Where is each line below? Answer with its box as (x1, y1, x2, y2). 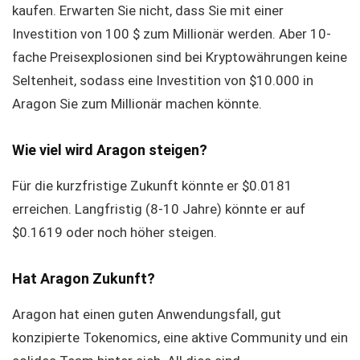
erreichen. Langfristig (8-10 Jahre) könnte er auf (12, 201, 305, 217)
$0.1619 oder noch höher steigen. (12, 224, 217, 240)
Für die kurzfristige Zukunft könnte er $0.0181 (12, 178, 292, 194)
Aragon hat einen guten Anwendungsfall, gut (12, 306, 281, 322)
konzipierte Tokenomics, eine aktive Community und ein (12, 329, 348, 346)
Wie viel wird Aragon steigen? (12, 141, 207, 158)
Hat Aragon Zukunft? (12, 270, 155, 287)
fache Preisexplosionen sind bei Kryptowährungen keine (12, 49, 347, 65)
